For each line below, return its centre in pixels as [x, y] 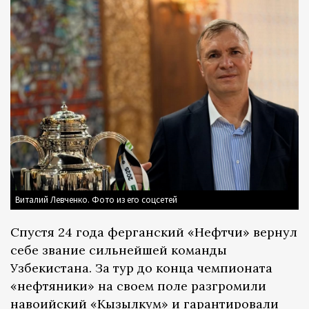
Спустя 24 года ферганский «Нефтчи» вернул [154, 232]
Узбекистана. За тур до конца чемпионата [141, 268]
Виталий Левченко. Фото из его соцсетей [96, 199]
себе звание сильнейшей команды [119, 250]
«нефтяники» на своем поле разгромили [138, 286]
